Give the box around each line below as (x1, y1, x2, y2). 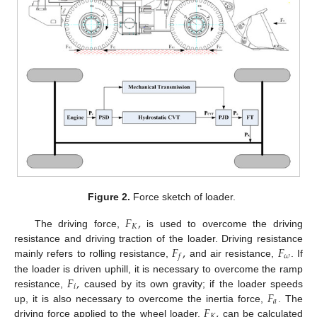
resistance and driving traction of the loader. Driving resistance (14, 232, 303, 244)
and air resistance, (185, 247, 278, 259)
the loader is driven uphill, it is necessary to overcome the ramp (14, 263, 303, 275)
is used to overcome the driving (140, 217, 303, 229)
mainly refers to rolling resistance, (14, 247, 173, 259)
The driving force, (34, 217, 126, 229)
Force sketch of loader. (129, 190, 236, 202)
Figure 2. (87, 190, 130, 202)
